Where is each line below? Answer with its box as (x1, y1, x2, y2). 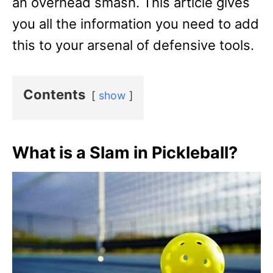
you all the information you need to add (12, 16, 259, 32)
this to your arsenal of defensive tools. (12, 37, 254, 53)
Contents (23, 87, 85, 102)
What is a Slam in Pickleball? (12, 143, 238, 163)
